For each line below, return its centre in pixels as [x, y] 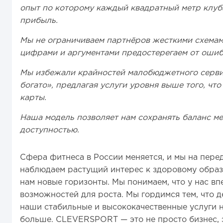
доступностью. [50, 130]
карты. [33, 98]
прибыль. [39, 21]
